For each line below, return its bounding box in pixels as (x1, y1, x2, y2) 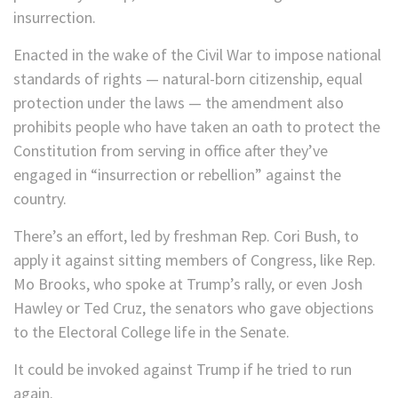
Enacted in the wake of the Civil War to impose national (13, 44, 381, 66)
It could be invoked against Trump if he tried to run (13, 359, 352, 380)
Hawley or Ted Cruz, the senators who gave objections (13, 298, 374, 319)
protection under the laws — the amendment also (13, 92, 344, 114)
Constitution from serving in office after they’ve (13, 140, 328, 162)
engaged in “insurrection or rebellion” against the (13, 164, 341, 186)
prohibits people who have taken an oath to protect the (13, 116, 380, 138)
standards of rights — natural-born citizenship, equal (13, 68, 362, 90)
